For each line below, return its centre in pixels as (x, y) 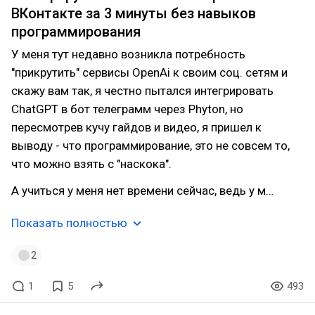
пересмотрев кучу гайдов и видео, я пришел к (136, 127)
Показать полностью (69, 223)
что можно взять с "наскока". (91, 164)
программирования (76, 32)
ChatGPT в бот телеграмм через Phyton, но (127, 109)
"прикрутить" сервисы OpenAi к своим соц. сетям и (149, 72)
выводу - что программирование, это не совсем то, (150, 146)
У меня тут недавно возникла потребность (128, 54)
